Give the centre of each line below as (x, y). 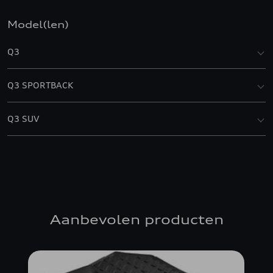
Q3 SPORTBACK (40, 85)
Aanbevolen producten (136, 219)
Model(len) (38, 24)
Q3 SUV (23, 119)
